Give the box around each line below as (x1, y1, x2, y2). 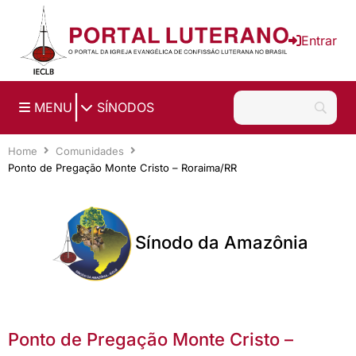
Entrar (301, 32, 337, 48)
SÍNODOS (93, 99, 154, 116)
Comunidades (56, 144, 124, 157)
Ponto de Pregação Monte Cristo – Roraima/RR (8, 161, 237, 174)
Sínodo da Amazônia (135, 232, 308, 253)
